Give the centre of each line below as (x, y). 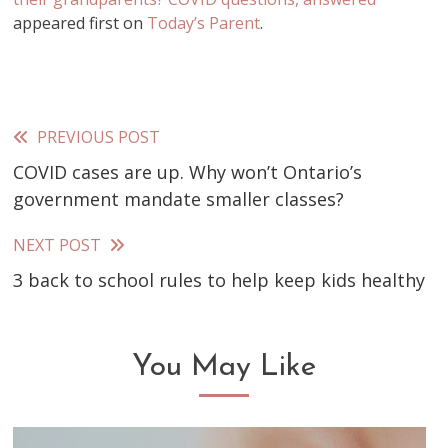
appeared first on (80, 23)
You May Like (224, 367)
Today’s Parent (204, 23)
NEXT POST (57, 245)
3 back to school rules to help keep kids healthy (219, 280)
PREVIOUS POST (99, 137)
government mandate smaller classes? (179, 199)
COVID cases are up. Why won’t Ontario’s (188, 172)
